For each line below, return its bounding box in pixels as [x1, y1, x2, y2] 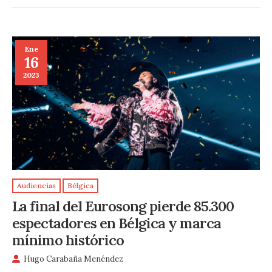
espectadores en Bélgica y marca [12, 213, 221, 232]
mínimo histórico [12, 230, 124, 249]
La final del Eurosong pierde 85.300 [12, 196, 234, 215]
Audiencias [17, 181, 56, 191]
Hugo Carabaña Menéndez [24, 254, 123, 265]
